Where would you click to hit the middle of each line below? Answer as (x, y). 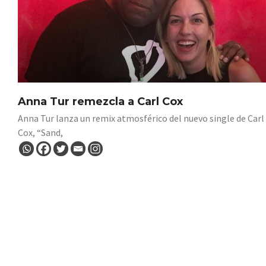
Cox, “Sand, (40, 132)
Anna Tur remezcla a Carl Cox (100, 101)
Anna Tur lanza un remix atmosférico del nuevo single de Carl (141, 118)
